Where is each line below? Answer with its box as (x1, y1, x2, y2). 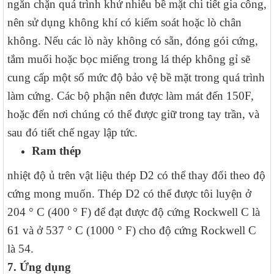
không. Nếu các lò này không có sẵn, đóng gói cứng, (7, 34, 258, 48)
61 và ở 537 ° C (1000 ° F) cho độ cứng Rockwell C (7, 224, 256, 237)
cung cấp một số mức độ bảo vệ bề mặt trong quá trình (7, 71, 265, 84)
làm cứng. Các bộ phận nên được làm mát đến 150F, (7, 89, 254, 103)
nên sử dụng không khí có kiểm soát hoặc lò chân (7, 16, 242, 29)
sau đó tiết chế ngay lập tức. (7, 126, 138, 139)
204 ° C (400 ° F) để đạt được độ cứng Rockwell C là (7, 206, 260, 219)
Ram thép (32, 144, 81, 158)
